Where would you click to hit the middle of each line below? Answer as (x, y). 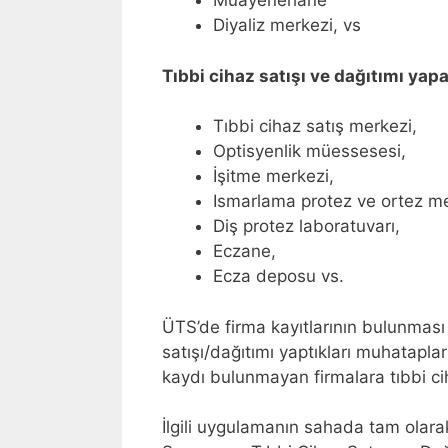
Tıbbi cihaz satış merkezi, (315, 126)
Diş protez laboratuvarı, (306, 226)
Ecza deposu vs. (278, 276)
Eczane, (244, 251)
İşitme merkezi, (273, 176)
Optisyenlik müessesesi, (309, 151)
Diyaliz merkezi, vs (287, 25)
